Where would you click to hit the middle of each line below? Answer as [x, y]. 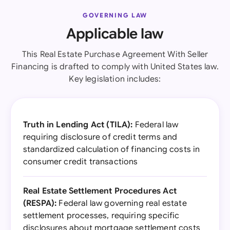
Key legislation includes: [115, 79]
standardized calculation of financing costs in [112, 149]
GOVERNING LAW [115, 15]
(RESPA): [40, 203]
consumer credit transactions [81, 162]
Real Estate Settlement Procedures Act [100, 191]
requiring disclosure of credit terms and [100, 137]
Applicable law [115, 34]
